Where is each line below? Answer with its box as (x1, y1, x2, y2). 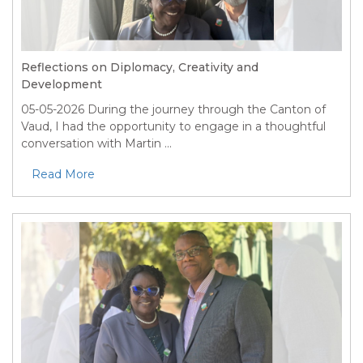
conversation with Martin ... (21, 135, 172, 151)
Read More (32, 166, 95, 181)
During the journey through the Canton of (84, 101, 326, 117)
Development (21, 76, 102, 92)
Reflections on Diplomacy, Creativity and (21, 59, 258, 75)
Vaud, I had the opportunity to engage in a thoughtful (21, 118, 326, 134)
